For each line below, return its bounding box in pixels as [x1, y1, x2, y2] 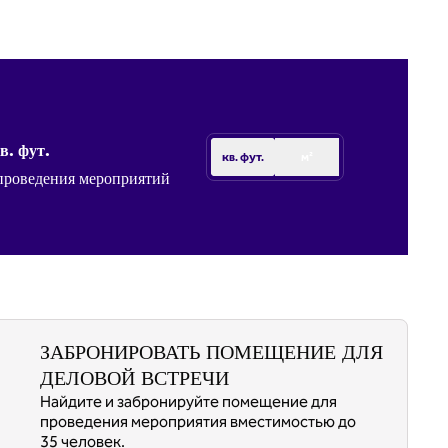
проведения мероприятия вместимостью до [39, 412, 356, 431]
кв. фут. [222, 150, 264, 164]
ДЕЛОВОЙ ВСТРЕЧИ [39, 366, 229, 391]
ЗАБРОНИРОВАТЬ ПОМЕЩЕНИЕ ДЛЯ [39, 340, 383, 365]
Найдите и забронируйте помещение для [39, 392, 337, 411]
